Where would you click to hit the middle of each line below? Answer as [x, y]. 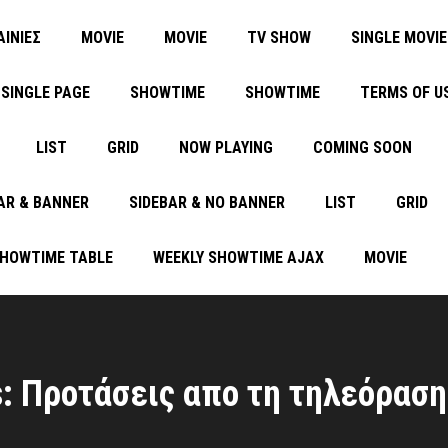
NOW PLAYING [226, 147]
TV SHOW [279, 37]
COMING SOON [362, 147]
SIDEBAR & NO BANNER [207, 202]
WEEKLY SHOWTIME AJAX [238, 257]
